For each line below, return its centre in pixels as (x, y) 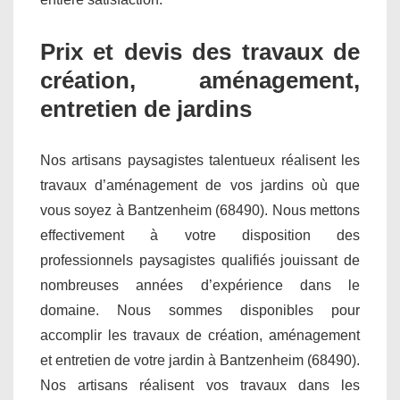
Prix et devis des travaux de (200, 51)
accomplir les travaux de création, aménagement (200, 335)
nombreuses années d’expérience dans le (200, 285)
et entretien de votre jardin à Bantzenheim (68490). (200, 360)
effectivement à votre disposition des (200, 235)
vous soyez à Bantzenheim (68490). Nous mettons (200, 210)
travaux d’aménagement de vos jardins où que (200, 185)
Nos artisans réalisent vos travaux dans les (200, 385)
